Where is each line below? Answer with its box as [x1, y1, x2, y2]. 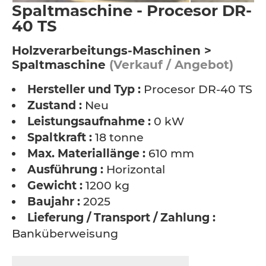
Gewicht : [27, 179, 83, 192]
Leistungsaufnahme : [27, 115, 151, 128]
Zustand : [27, 99, 82, 112]
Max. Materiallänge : [27, 147, 145, 160]
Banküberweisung [12, 227, 118, 240]
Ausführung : [27, 163, 103, 176]
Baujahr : [27, 195, 80, 208]
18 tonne [92, 131, 144, 144]
